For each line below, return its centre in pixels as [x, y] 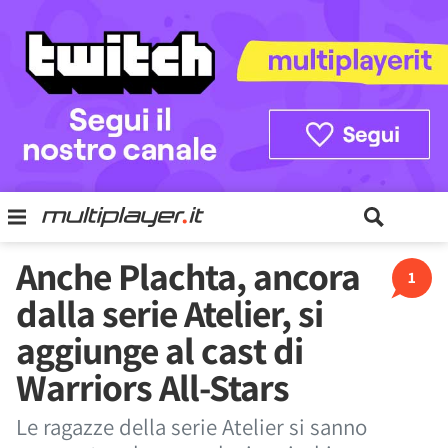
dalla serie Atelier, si [169, 313]
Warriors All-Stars [152, 387]
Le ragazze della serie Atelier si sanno [191, 427]
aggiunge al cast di [159, 350]
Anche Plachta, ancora [188, 276]
